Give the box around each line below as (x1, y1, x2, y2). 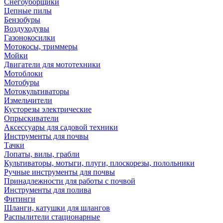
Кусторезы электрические (4, 105, 92, 113)
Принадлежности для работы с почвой (4, 177, 135, 185)
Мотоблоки (4, 69, 43, 78)
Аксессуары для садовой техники (4, 123, 118, 131)
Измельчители (4, 96, 52, 105)
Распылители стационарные (4, 213, 100, 221)
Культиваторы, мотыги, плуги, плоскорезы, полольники (4, 159, 195, 167)
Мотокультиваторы (4, 87, 69, 96)
